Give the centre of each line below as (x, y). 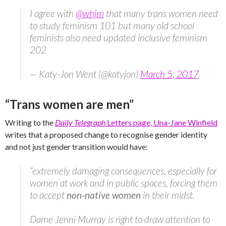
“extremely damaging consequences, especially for (123, 171)
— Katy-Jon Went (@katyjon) (85, 74)
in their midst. (168, 195)
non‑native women (104, 195)
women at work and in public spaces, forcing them (124, 183)
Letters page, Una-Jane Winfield (161, 123)
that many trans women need (161, 14)
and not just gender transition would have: (76, 147)
